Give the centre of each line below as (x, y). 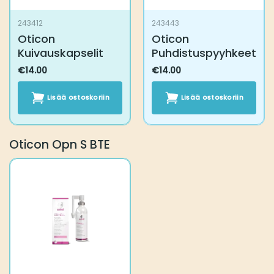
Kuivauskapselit (56, 53)
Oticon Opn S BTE (58, 144)
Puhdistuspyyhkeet (198, 53)
